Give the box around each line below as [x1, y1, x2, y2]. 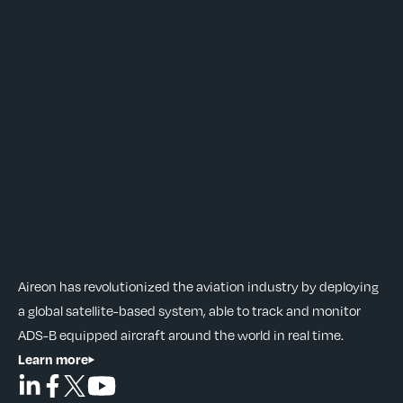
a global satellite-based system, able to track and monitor [18, 302, 361, 318]
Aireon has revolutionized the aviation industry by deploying [18, 278, 379, 294]
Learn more [18, 351, 88, 367]
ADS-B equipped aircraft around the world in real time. [18, 327, 344, 343]
